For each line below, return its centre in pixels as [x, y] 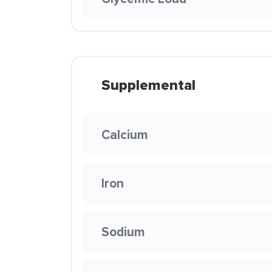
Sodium [123, 232]
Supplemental [148, 85]
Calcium [125, 134]
